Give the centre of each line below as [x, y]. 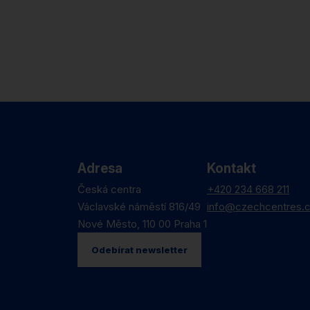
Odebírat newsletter [139, 250]
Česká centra [109, 189]
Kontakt [231, 168]
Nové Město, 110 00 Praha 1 [142, 224]
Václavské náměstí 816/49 [142, 207]
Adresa [100, 168]
